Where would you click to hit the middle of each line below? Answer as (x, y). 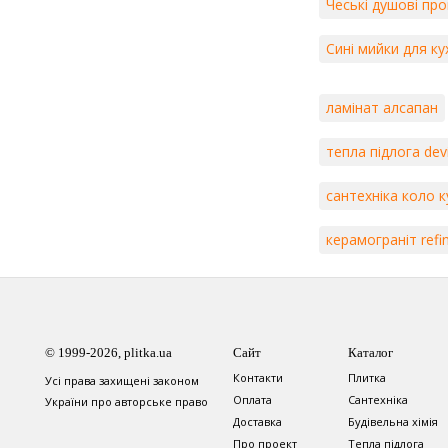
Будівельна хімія (393, 421)
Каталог (370, 352)
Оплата (252, 399)
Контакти (258, 377)
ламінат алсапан (382, 107)
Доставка (257, 421)
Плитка (367, 377)
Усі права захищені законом (122, 380)
